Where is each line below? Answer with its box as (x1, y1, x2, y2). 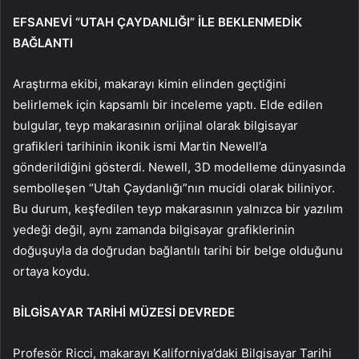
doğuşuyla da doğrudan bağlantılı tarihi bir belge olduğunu (13, 243, 343, 259)
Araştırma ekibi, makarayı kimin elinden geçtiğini (13, 76, 286, 92)
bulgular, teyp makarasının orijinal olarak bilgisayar (13, 118, 298, 134)
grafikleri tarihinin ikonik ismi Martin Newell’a (13, 139, 267, 155)
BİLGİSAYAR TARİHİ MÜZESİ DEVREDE (13, 305, 235, 321)
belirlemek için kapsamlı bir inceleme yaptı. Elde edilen (13, 97, 323, 113)
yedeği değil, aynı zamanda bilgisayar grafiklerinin (13, 222, 295, 238)
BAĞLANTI (13, 35, 73, 51)
